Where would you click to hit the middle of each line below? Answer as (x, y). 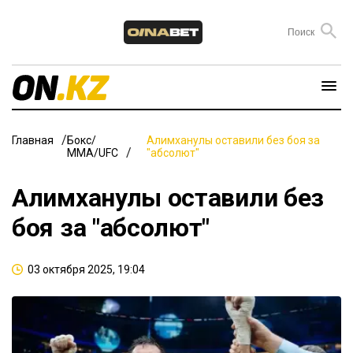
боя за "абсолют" (111, 227)
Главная (33, 140)
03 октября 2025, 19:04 (86, 269)
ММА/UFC (93, 152)
